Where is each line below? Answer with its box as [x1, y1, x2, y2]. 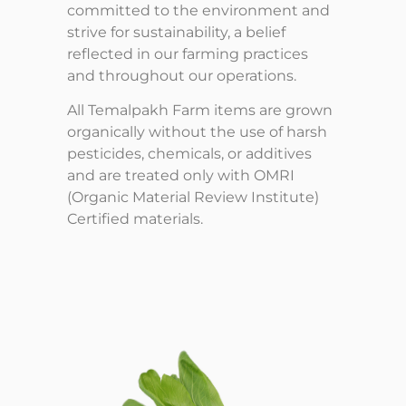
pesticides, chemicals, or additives [67, 145, 313, 163]
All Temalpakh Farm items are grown [67, 101, 333, 120]
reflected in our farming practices [67, 45, 309, 63]
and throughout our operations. [67, 67, 297, 85]
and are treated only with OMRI [67, 167, 295, 185]
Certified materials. [67, 210, 204, 228]
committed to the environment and [67, 2, 331, 20]
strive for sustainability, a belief [67, 24, 286, 42]
